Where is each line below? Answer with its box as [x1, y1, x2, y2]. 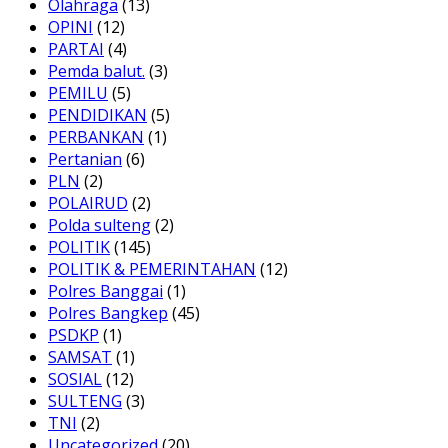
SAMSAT [48, 345, 112, 368]
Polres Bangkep [48, 301, 168, 324]
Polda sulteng [48, 213, 151, 236]
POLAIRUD [48, 191, 128, 214]
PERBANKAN [48, 125, 144, 148]
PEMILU [48, 81, 108, 104]
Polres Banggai [48, 279, 163, 302]
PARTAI [48, 37, 104, 60]
